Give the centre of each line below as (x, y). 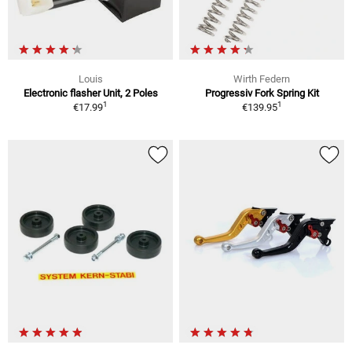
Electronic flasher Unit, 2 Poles (90, 93)
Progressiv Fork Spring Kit (262, 93)
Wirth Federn (262, 79)
